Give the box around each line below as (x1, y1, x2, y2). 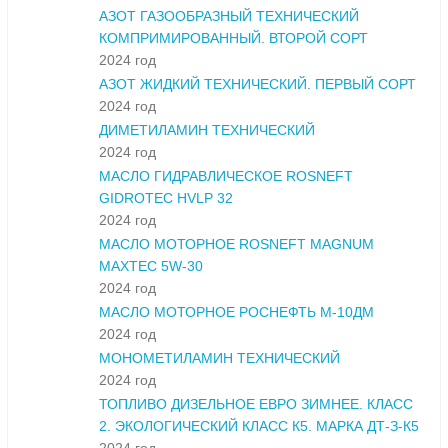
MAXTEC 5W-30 (99, 258, 203, 275)
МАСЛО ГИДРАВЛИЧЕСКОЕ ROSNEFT (99, 168, 353, 185)
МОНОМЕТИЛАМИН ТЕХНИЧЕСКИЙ (99, 350, 340, 367)
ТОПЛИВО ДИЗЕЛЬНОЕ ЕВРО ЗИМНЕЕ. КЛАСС (99, 396, 413, 413)
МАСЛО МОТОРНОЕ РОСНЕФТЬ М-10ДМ (99, 304, 374, 321)
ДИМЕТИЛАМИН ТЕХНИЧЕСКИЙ (99, 122, 315, 139)
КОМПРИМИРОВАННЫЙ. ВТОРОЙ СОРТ (99, 30, 368, 47)
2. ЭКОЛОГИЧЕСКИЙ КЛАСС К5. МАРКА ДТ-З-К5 (99, 418, 419, 435)
